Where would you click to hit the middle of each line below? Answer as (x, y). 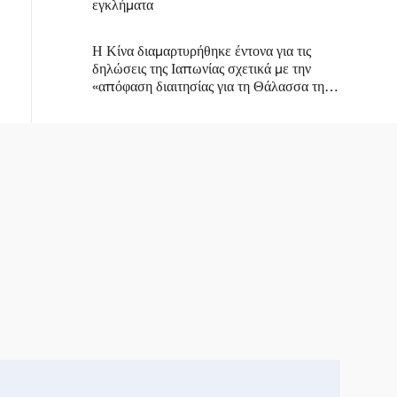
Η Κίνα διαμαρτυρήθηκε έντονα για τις (202, 51)
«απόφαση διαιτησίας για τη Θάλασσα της (211, 86)
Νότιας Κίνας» (133, 104)
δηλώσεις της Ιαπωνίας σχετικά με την (202, 68)
